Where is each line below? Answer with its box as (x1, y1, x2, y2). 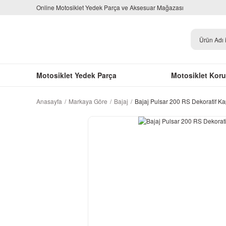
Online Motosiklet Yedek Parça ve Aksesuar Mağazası (36, 3, 184, 12)
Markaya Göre (69, 97, 107, 105)
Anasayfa (36, 97, 62, 105)
